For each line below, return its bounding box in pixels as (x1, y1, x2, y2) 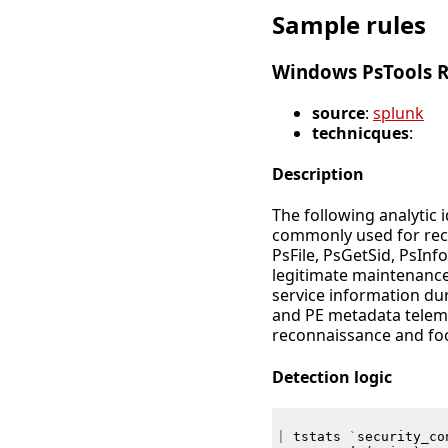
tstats (292, 428, 341, 444)
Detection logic (272, 365, 392, 388)
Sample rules (272, 8, 426, 42)
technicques (312, 121, 409, 144)
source (312, 101, 365, 124)
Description (272, 163, 364, 186)
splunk (373, 101, 424, 124)
